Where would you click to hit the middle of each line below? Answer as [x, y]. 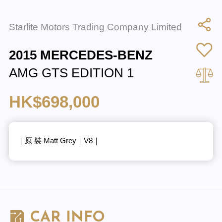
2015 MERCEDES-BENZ [81, 55]
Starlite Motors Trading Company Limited [96, 27]
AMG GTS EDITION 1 [72, 73]
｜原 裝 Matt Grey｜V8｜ [58, 141]
